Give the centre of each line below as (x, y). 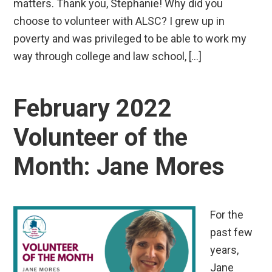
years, (225, 250)
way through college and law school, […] (108, 56)
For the (227, 214)
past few (232, 232)
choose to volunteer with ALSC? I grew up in (119, 21)
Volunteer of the (101, 137)
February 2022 (93, 108)
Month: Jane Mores (119, 166)
